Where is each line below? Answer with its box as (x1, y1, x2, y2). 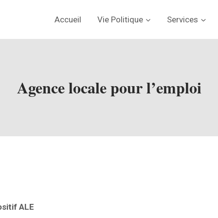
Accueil (54, 14, 82, 24)
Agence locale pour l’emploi (17, 76, 201, 99)
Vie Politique (97, 14, 143, 24)
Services (167, 14, 199, 24)
